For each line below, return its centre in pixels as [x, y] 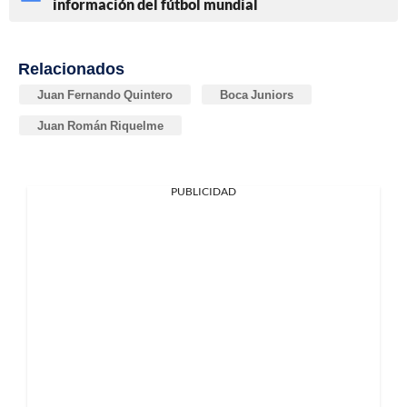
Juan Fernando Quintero [105, 94]
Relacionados [71, 68]
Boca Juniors [257, 94]
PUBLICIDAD [203, 191]
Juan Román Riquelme [100, 125]
